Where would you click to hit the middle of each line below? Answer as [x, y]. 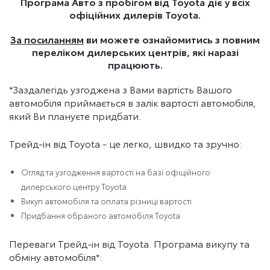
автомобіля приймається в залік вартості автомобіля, [133, 102]
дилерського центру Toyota [74, 186]
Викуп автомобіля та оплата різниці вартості [106, 201]
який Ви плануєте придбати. [76, 115]
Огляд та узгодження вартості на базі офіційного [116, 172]
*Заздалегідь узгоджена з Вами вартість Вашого [121, 89]
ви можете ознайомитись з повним [172, 39]
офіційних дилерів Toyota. [135, 14]
